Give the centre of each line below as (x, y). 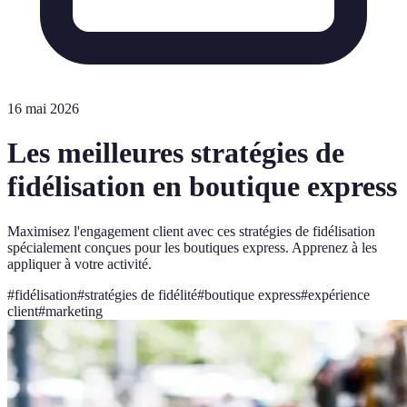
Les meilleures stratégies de (176, 153)
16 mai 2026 (43, 109)
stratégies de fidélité (141, 294)
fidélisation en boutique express (202, 187)
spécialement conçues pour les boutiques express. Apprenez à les (192, 247)
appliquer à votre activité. (79, 263)
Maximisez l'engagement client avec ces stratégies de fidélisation (191, 231)
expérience (339, 294)
